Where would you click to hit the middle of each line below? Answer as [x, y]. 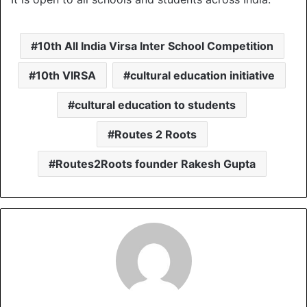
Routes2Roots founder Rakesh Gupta [155, 163]
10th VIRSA [66, 75]
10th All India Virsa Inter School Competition [155, 46]
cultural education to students [155, 105]
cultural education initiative [202, 75]
